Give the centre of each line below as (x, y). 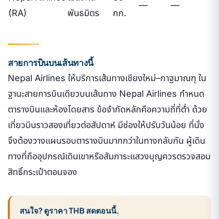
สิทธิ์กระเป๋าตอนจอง (43, 172)
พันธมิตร (83, 13)
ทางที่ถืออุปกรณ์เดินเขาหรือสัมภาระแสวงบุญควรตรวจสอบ (109, 156)
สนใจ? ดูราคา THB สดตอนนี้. (69, 210)
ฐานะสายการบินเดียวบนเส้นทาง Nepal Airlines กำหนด (106, 93)
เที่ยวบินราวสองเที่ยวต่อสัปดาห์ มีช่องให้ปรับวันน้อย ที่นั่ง (106, 125)
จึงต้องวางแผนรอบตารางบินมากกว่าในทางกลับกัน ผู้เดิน (107, 140)
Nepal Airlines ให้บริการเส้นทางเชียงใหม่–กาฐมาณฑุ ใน (107, 78)
